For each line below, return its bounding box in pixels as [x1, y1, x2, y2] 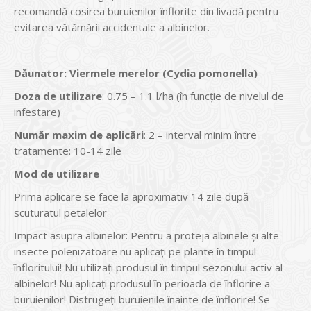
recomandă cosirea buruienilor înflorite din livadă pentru [14, 4, 278, 18]
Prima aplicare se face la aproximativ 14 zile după [14, 190, 249, 203]
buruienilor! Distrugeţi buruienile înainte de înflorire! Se [14, 292, 270, 306]
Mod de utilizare [14, 167, 99, 180]
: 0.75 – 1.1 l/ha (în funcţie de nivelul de [102, 89, 284, 103]
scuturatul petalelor [14, 205, 107, 219]
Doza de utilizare [14, 89, 102, 103]
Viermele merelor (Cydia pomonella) [69, 66, 258, 80]
